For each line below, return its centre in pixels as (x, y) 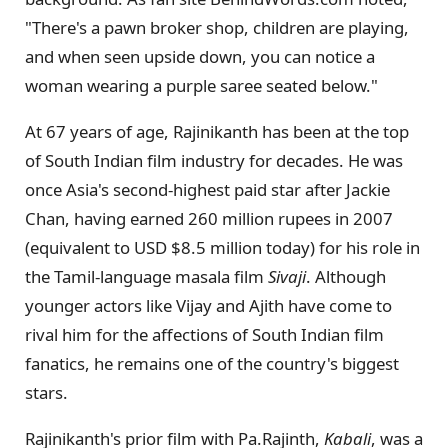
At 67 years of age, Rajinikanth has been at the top (217, 132)
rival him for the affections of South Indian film (204, 335)
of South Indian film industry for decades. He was (214, 161)
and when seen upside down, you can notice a (200, 57)
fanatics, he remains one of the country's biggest (212, 364)
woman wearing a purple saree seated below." (201, 86)
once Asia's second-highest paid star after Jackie (207, 190)
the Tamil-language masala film (146, 277)
